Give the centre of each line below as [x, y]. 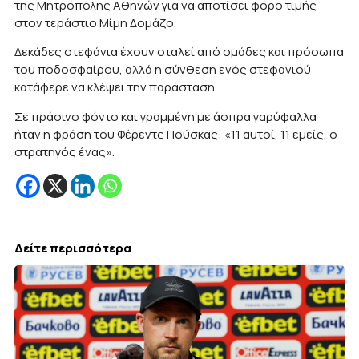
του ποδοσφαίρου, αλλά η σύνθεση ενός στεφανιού [163, 70]
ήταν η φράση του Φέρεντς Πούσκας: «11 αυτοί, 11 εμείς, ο [176, 134]
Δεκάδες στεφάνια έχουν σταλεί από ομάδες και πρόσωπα [179, 52]
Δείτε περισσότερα [73, 248]
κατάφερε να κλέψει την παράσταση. [116, 87]
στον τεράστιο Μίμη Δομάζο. [96, 22]
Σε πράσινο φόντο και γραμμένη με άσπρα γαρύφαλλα [166, 116]
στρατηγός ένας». [65, 151]
